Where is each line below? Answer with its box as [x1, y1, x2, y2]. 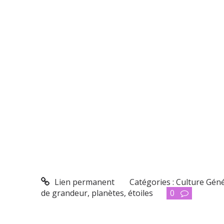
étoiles [128, 187, 153, 199]
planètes [91, 187, 124, 199]
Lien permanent [52, 176, 114, 188]
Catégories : [129, 176, 176, 188]
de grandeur [41, 187, 87, 199]
